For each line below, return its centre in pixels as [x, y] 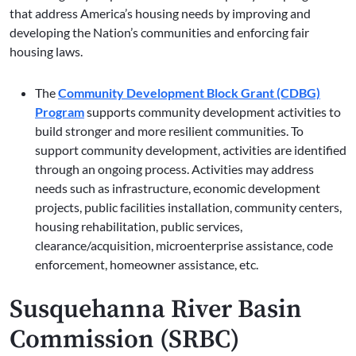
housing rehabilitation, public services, [139, 226]
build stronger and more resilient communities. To [169, 131]
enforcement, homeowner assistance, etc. [147, 265]
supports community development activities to [213, 112]
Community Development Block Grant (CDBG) [189, 93]
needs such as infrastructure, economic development [178, 188]
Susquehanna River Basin [156, 310]
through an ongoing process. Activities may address [174, 169]
